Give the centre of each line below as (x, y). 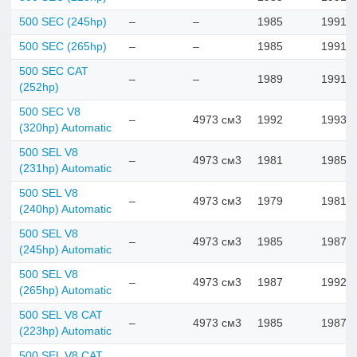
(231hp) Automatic (65, 168)
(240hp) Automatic (65, 209)
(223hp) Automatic (65, 331)
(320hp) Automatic (65, 127)
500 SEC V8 (50, 112)
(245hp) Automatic (65, 249)
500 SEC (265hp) (63, 46)
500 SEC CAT (54, 71)
